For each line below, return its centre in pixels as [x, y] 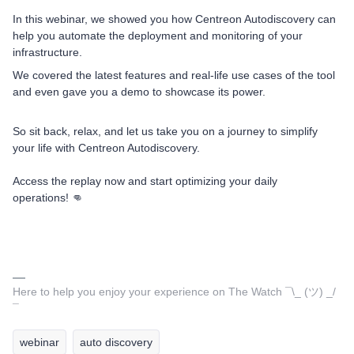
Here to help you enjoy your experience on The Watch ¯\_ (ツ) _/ [174, 292]
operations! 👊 [48, 198]
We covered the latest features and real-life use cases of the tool [174, 75]
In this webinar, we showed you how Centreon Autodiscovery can [174, 19]
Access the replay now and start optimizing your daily [145, 181]
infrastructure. [47, 52]
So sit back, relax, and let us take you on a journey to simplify [165, 131]
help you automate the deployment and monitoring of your [158, 36]
